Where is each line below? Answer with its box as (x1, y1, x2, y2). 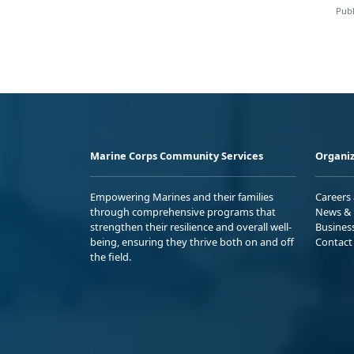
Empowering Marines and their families (90, 190, 273, 205)
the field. (90, 250, 131, 265)
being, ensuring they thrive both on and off (90, 235, 294, 250)
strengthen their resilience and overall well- (90, 220, 292, 235)
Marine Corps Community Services (90, 149, 263, 164)
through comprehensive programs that (90, 205, 276, 220)
